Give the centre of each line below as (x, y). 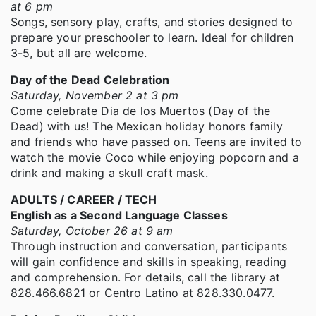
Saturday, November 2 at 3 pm (95, 96)
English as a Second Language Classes (119, 215)
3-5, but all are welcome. (79, 53)
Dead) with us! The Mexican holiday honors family (147, 127)
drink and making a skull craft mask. (111, 173)
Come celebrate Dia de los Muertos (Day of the (141, 111)
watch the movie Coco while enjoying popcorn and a (155, 158)
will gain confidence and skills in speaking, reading (149, 262)
